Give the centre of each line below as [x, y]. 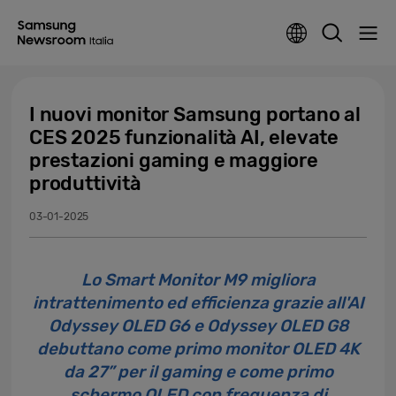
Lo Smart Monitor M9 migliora [198, 280]
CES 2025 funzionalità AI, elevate [184, 137]
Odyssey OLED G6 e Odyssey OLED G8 [198, 326]
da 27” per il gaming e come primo [198, 372]
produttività [85, 183]
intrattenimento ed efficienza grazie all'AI [198, 303]
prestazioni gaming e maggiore [174, 160]
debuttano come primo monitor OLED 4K [198, 349]
